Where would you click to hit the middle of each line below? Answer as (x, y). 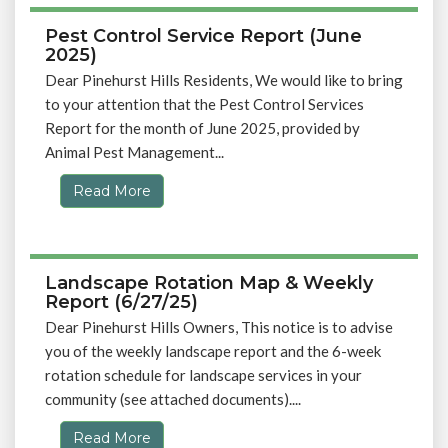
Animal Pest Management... (134, 152)
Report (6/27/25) (121, 302)
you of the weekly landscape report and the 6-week (213, 351)
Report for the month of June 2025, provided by (202, 128)
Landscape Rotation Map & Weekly (209, 283)
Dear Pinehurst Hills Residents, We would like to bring (224, 80)
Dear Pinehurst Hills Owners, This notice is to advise (219, 327)
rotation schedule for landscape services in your (203, 375)
